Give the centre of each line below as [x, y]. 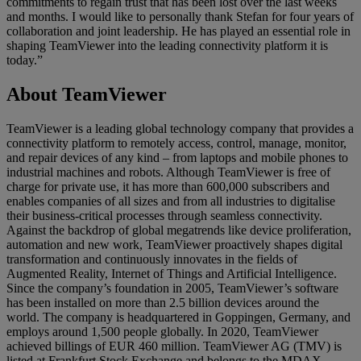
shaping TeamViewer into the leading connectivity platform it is [167, 45]
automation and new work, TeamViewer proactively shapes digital [174, 244]
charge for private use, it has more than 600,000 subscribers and [168, 186]
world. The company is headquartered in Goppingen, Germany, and [178, 317]
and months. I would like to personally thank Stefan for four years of [180, 16]
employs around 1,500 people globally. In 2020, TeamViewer [162, 331]
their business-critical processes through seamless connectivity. [164, 215]
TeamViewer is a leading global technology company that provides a [180, 128]
